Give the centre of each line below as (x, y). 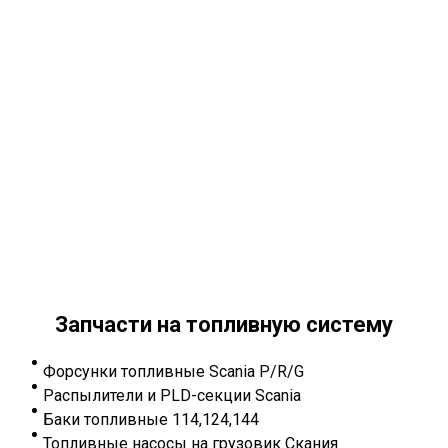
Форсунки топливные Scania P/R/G (173, 372)
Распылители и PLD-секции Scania (172, 396)
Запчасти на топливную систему (224, 325)
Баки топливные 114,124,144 (151, 420)
